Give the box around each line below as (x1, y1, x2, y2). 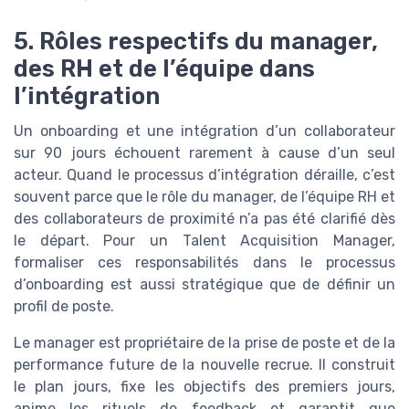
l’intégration (14, 81, 160, 110)
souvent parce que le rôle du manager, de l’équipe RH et (14, 187, 395, 205)
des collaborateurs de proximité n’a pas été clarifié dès (14, 209, 395, 227)
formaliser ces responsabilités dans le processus (14, 253, 395, 271)
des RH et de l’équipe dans (14, 54, 315, 82)
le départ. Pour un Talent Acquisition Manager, (14, 231, 395, 249)
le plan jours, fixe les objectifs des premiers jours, (14, 377, 395, 395)
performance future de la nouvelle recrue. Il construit (14, 355, 395, 373)
